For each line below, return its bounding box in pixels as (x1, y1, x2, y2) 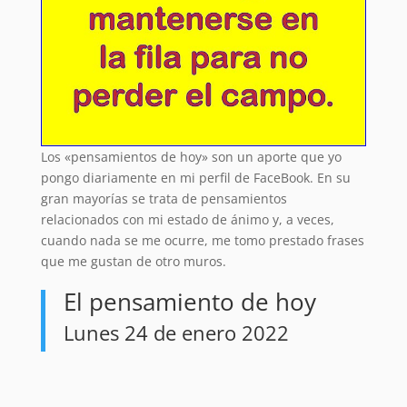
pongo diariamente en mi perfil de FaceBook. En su (40, 169, 351, 187)
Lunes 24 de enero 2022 (63, 319, 289, 347)
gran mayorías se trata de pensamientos (40, 190, 287, 208)
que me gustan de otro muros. (40, 253, 226, 271)
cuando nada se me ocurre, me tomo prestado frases (40, 232, 364, 250)
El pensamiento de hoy (63, 285, 316, 319)
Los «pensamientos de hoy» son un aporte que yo (40, 148, 342, 166)
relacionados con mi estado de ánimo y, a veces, (40, 211, 334, 229)
